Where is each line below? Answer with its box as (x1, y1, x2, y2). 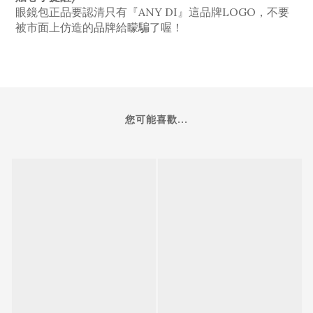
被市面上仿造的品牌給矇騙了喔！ (15, 20, 183, 34)
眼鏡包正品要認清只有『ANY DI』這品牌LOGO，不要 (15, 4, 289, 19)
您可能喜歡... (125, 112, 188, 126)
